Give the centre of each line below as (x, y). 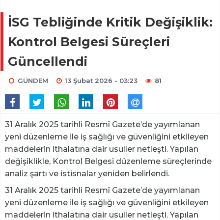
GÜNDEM (33, 81)
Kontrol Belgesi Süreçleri (89, 42)
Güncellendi (48, 62)
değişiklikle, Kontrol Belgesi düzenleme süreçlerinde (108, 162)
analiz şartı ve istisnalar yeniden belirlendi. (87, 174)
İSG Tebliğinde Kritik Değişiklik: (110, 22)
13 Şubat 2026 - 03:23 (101, 81)
